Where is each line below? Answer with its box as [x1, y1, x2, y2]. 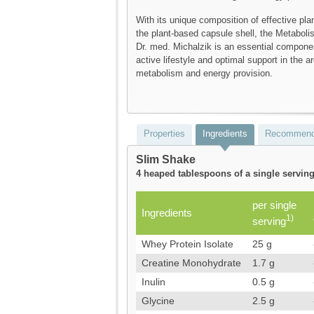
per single [252, 198, 296, 211]
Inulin [142, 275, 165, 287]
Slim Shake [136, 153, 196, 165]
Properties [144, 128, 185, 139]
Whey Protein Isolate [142, 238, 233, 250]
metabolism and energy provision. [136, 67, 273, 78]
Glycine [142, 294, 175, 306]
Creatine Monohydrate [142, 257, 241, 268]
